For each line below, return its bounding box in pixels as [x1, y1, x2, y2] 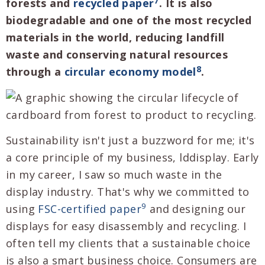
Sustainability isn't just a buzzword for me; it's [6, 133, 255, 148]
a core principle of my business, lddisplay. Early [6, 150, 259, 165]
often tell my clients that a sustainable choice [6, 236, 251, 251]
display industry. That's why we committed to [6, 185, 250, 199]
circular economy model [64, 64, 196, 79]
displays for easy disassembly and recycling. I [6, 219, 247, 234]
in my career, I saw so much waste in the [6, 167, 222, 182]
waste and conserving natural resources [6, 47, 228, 62]
